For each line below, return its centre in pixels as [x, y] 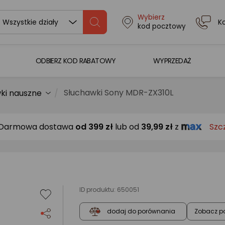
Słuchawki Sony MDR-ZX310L [119, 93]
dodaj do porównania [141, 211]
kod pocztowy [161, 26]
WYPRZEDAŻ [172, 61]
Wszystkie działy [30, 22]
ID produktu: [98, 190]
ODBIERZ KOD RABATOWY [76, 61]
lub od [127, 127]
